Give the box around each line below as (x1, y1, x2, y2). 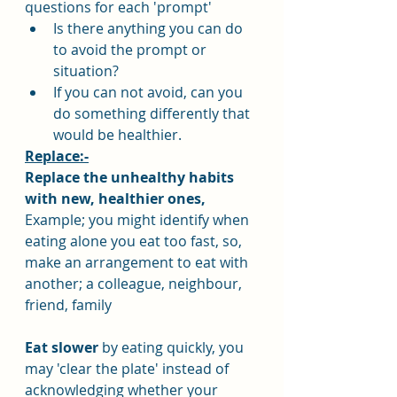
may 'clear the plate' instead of (25, 359, 232, 378)
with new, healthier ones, (25, 189, 206, 208)
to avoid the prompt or (53, 40, 210, 59)
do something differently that (53, 104, 253, 123)
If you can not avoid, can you (53, 82, 246, 102)
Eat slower (25, 338, 98, 357)
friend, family (25, 295, 112, 315)
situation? (53, 61, 119, 81)
